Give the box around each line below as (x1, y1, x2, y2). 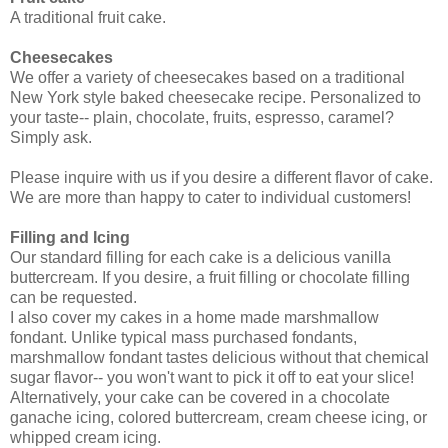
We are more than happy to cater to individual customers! (10, 189, 411, 207)
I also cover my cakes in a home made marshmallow (10, 309, 379, 327)
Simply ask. (10, 129, 92, 147)
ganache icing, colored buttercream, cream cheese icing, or (10, 409, 427, 427)
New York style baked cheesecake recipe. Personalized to (10, 89, 421, 107)
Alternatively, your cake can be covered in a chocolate (10, 389, 390, 407)
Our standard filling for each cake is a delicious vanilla (10, 249, 391, 267)
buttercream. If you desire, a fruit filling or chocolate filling (10, 269, 410, 287)
